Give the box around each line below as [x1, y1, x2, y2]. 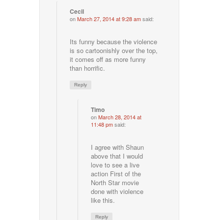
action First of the [91, 168, 141, 178]
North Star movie [91, 177, 139, 187]
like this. [91, 195, 115, 205]
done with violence [91, 186, 144, 196]
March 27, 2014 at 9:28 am [77, 14, 141, 23]
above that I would [91, 151, 143, 161]
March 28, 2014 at [98, 112, 142, 121]
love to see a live [91, 160, 140, 169]
